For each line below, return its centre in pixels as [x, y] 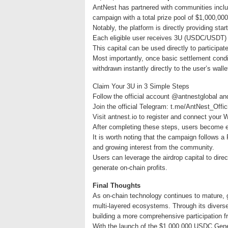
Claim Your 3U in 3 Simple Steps [141, 86]
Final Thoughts [117, 186]
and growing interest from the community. [153, 147]
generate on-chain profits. [130, 168]
